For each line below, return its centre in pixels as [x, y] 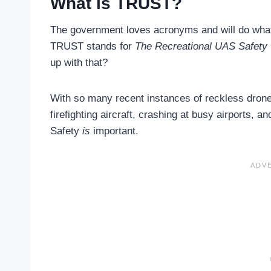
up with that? [79, 62]
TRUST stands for [93, 46]
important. [114, 131]
